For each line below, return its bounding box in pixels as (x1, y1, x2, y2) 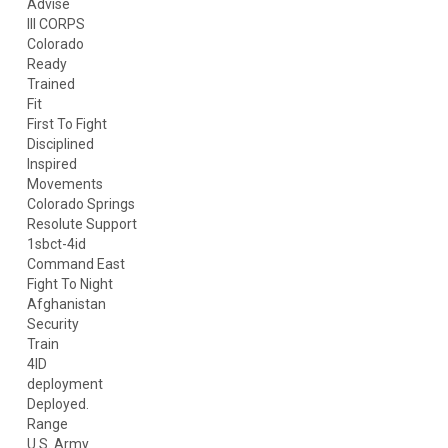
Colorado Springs (26, 196, 135, 212)
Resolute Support (26, 216, 137, 232)
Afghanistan (26, 296, 106, 312)
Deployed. (26, 396, 89, 412)
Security (26, 316, 79, 332)
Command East (26, 256, 125, 272)
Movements (26, 176, 103, 192)
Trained (26, 76, 75, 92)
